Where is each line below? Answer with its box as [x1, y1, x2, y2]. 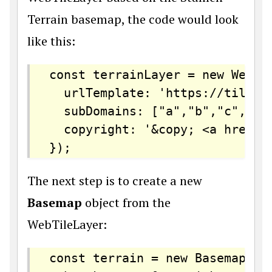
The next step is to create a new [27, 172, 202, 189]
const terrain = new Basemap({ [49, 251, 260, 265]
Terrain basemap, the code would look [27, 11, 239, 27]
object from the [85, 194, 171, 211]
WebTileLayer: [27, 216, 107, 233]
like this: [27, 33, 75, 49]
